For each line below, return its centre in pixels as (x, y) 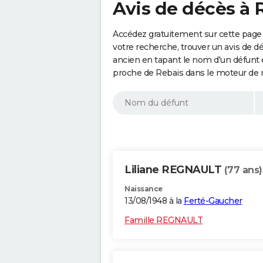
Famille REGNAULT (163, 220)
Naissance (144, 189)
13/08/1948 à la (154, 201)
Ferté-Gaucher (213, 201)
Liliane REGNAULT (174, 170)
